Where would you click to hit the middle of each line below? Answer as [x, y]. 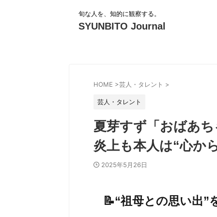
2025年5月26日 [124, 165]
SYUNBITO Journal [122, 26]
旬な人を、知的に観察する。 [119, 14]
